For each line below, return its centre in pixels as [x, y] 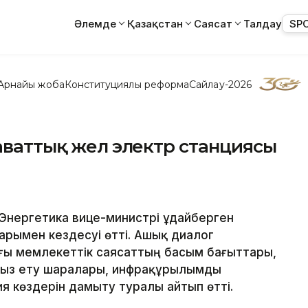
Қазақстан [155, 23]
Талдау [263, 23]
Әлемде [95, 23]
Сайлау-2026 [220, 84]
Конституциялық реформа [127, 84]
